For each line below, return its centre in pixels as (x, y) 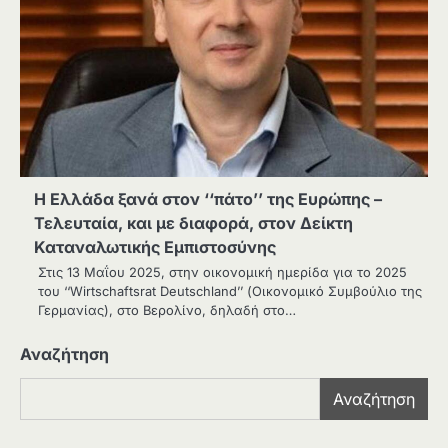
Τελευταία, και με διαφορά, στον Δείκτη (193, 223)
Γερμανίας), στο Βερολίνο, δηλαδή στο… (167, 310)
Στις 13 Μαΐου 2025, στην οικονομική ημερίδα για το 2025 (222, 272)
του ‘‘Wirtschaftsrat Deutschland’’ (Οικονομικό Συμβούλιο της (230, 291)
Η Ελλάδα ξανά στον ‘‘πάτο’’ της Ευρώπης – (208, 199)
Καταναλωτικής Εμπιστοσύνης (155, 247)
